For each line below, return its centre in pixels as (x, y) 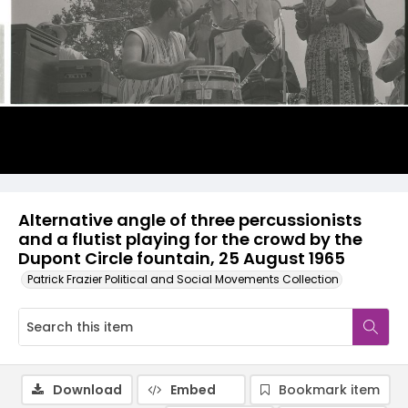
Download (87, 390)
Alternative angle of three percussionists (190, 220)
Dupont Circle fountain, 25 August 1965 (182, 258)
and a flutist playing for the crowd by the (190, 239)
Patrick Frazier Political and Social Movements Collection (183, 279)
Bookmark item (329, 390)
